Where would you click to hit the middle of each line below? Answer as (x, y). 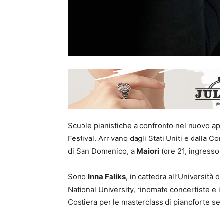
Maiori (148, 151)
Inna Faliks (107, 176)
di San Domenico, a (102, 151)
